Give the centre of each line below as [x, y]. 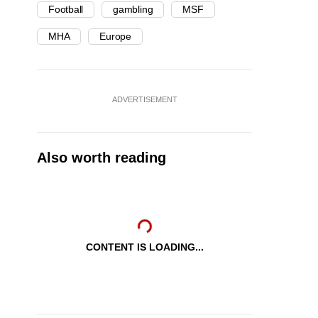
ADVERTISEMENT [144, 100]
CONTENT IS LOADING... [144, 247]
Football [66, 10]
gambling [133, 10]
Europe [115, 37]
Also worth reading [102, 158]
